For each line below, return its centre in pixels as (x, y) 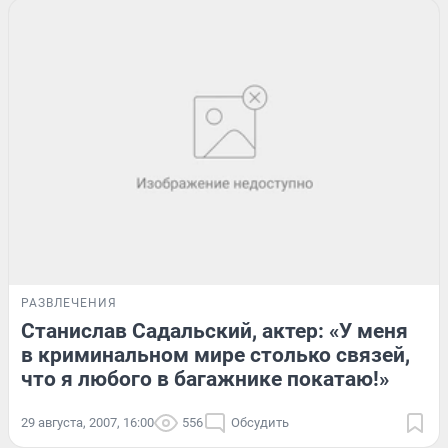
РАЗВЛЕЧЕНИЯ (69, 302)
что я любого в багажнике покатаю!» (205, 378)
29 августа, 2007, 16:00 (87, 422)
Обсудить (260, 422)
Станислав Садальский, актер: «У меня (214, 330)
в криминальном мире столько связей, (215, 354)
